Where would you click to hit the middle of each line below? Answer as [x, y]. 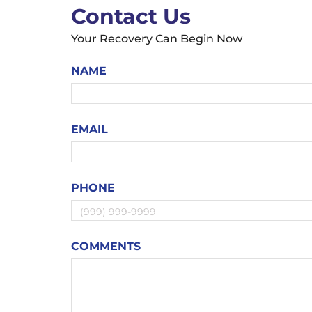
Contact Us [131, 16]
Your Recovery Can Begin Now [157, 39]
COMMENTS [106, 246]
